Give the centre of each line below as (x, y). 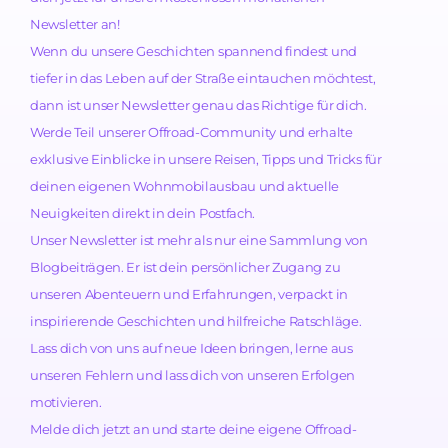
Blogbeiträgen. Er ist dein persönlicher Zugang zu (185, 267)
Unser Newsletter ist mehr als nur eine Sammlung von (199, 240)
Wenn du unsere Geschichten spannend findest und (193, 51)
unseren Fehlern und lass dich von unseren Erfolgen (193, 375)
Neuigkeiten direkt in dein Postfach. (143, 213)
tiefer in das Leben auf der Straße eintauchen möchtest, (203, 78)
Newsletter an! (75, 24)
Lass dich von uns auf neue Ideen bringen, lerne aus (191, 348)
